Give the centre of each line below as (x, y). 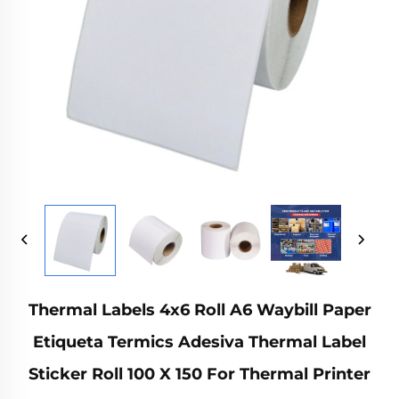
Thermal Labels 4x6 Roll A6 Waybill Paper (199, 309)
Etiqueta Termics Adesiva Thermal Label (199, 342)
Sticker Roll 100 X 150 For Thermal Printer (199, 374)
